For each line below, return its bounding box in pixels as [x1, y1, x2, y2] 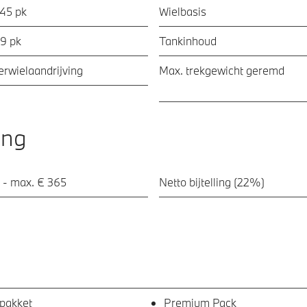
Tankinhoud [158, 33, 217, 48]
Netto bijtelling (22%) [158, 174, 265, 189]
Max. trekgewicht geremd [158, 62, 284, 77]
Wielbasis [158, 3, 206, 19]
